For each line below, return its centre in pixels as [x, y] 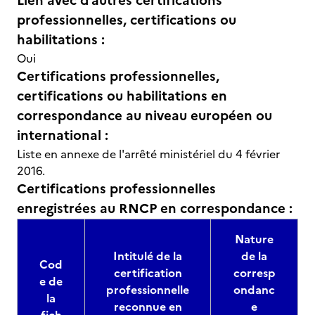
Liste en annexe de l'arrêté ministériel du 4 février [148, 154]
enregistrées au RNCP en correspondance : [155, 208]
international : [63, 135]
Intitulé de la [148, 256]
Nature [254, 239]
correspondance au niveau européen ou [144, 116]
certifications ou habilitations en [122, 96]
